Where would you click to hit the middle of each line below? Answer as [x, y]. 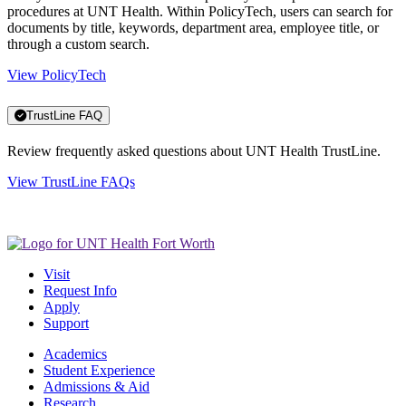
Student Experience [99, 371]
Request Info [80, 291]
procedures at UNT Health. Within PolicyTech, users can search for [200, 11]
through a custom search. [78, 43]
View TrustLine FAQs [71, 182]
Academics [75, 354]
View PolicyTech [57, 74]
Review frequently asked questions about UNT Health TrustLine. [196, 151]
